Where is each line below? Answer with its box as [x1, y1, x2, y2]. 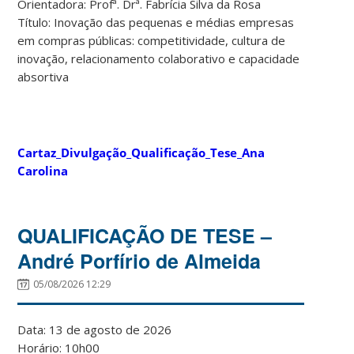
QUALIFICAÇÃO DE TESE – [17, 220, 273, 250]
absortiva [17, 68, 70, 85]
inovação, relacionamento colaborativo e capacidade [17, 50, 300, 66]
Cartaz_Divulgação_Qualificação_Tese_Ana [17, 144, 265, 160]
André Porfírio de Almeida [17, 246, 262, 275]
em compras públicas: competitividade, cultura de [17, 32, 286, 48]
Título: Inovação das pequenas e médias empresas [17, 13, 295, 30]
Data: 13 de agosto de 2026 [17, 321, 172, 337]
